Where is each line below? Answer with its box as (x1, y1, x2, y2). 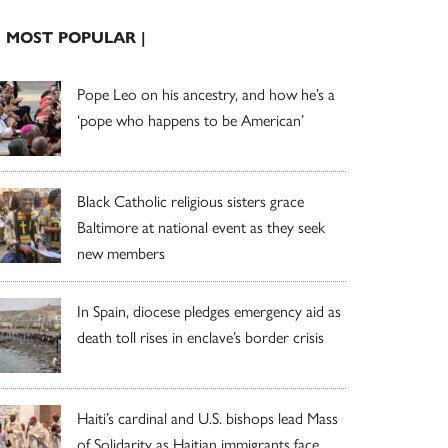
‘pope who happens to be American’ (77, 107, 304, 131)
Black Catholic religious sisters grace (77, 188, 304, 212)
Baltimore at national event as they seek (77, 214, 325, 238)
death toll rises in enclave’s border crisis (77, 324, 324, 348)
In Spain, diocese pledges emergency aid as (77, 298, 341, 322)
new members (77, 240, 165, 264)
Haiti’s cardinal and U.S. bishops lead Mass (77, 405, 338, 429)
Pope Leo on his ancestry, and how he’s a (77, 81, 335, 105)
